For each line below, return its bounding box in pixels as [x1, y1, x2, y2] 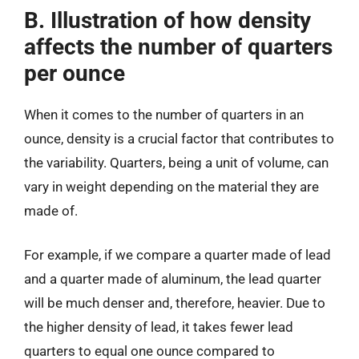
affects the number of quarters [24, 33, 333, 60]
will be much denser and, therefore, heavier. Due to [24, 295, 325, 311]
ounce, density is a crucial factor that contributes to [24, 130, 334, 147]
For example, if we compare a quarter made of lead [24, 247, 331, 263]
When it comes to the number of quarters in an [24, 106, 304, 123]
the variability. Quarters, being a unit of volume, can [24, 154, 329, 171]
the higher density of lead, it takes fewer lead [24, 319, 293, 335]
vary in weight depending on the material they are [24, 178, 319, 195]
